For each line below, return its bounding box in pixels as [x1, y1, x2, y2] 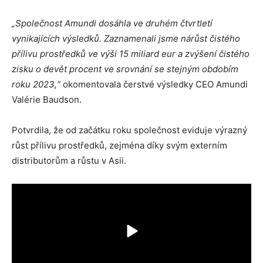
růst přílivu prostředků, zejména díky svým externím [12, 140, 227, 151]
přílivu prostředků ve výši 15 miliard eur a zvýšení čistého [12, 48, 249, 59]
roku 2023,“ [12, 79, 63, 90]
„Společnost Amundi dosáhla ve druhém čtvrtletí [12, 18, 213, 29]
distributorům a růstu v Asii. [12, 155, 126, 166]
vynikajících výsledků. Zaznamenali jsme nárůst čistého [12, 33, 240, 44]
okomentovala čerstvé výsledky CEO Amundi [63, 79, 248, 90]
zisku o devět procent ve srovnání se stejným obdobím [12, 63, 238, 75]
